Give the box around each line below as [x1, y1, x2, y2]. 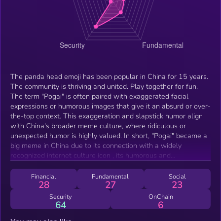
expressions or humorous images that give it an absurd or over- [10, 101, 211, 111]
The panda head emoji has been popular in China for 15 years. [10, 71, 208, 81]
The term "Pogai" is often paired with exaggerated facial [10, 91, 188, 101]
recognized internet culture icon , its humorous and [10, 150, 171, 160]
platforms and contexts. [10, 170, 85, 180]
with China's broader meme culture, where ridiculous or [10, 120, 186, 131]
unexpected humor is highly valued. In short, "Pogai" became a [10, 130, 207, 141]
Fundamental [92, 172, 129, 181]
